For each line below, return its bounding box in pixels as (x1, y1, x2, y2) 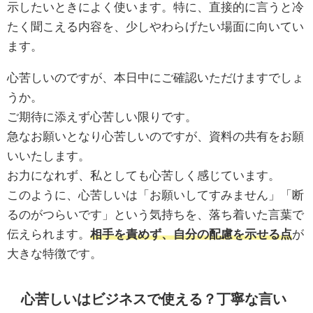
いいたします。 (7, 150, 90, 162)
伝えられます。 (7, 228, 90, 240)
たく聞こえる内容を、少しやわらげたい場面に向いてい (7, 20, 304, 33)
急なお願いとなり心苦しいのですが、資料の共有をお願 (7, 130, 304, 143)
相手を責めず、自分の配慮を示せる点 (90, 228, 292, 240)
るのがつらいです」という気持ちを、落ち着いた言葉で (7, 208, 304, 221)
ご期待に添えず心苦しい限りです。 (7, 110, 197, 123)
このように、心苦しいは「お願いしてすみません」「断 (7, 189, 304, 201)
